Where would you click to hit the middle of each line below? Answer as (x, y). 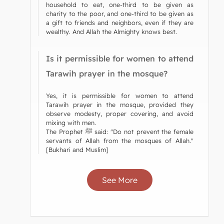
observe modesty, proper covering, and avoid (120, 113)
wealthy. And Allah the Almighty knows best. (111, 31)
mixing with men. (71, 122)
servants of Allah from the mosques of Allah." (120, 140)
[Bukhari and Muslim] (77, 149)
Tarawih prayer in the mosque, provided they (120, 104)
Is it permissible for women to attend (120, 58)
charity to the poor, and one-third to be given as (120, 13)
